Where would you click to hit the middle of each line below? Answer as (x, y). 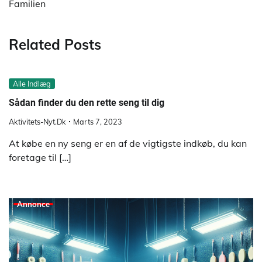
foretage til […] (40, 157)
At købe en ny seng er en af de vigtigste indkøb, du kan (128, 143)
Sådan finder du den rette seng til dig (87, 102)
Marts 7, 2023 (98, 121)
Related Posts (55, 45)
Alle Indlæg (32, 84)
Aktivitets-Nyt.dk (37, 121)
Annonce (33, 204)
